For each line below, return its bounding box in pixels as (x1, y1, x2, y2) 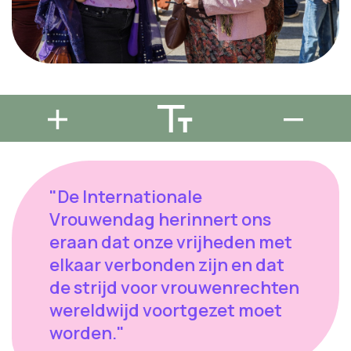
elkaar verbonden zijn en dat (49, 253, 284, 277)
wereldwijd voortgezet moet (49, 299, 282, 323)
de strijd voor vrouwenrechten (49, 276, 299, 300)
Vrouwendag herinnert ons (49, 208, 271, 232)
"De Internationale (49, 185, 202, 209)
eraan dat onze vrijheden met (49, 230, 292, 255)
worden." (49, 321, 125, 346)
